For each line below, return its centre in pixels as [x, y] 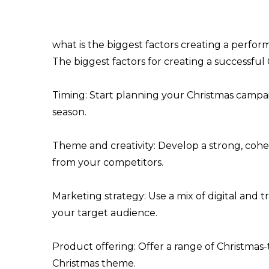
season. [69, 112]
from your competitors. [108, 162]
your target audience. [105, 213]
